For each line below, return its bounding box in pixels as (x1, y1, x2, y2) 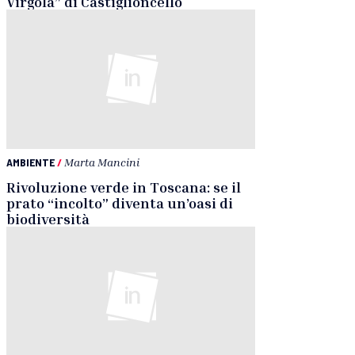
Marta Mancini (64, 155, 139, 170)
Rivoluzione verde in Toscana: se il (6, 178, 241, 197)
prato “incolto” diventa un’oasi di (6, 194, 233, 212)
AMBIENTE (6, 155, 55, 170)
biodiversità (6, 210, 90, 228)
